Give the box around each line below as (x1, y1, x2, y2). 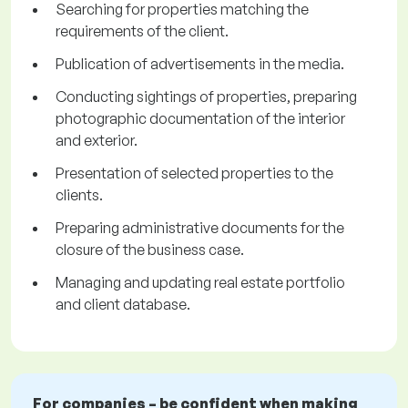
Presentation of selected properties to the (56, 164, 333, 183)
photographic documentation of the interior (56, 109, 345, 128)
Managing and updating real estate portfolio (56, 273, 345, 292)
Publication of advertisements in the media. (56, 55, 344, 74)
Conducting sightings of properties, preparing (56, 87, 357, 107)
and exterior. (56, 131, 138, 150)
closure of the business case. (56, 240, 244, 260)
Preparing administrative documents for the (56, 219, 344, 238)
